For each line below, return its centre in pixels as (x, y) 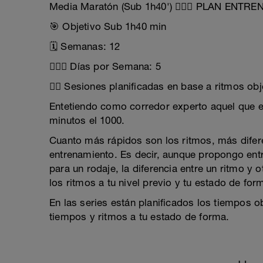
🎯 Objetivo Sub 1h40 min (108, 26)
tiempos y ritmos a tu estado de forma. (139, 217)
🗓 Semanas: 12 (85, 46)
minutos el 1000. (87, 120)
